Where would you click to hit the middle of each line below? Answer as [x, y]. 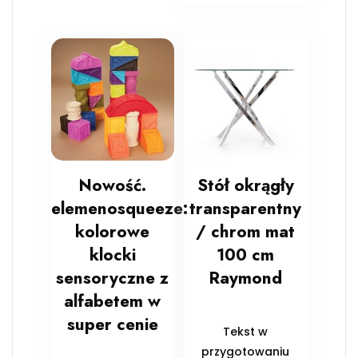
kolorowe [113, 232]
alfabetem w [113, 302]
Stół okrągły [245, 186]
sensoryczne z [113, 278]
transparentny [246, 209]
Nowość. [113, 186]
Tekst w [246, 332]
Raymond [246, 278]
